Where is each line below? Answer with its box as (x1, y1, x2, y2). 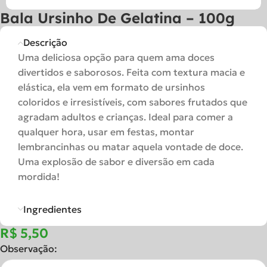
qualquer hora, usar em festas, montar (18, 126, 194, 138)
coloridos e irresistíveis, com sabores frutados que (18, 96, 247, 108)
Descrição (23, 36, 67, 48)
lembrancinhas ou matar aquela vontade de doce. (18, 141, 243, 153)
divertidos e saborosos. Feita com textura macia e (18, 66, 245, 78)
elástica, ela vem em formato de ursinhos (18, 81, 205, 93)
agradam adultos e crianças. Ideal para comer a (18, 111, 233, 123)
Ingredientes (23, 203, 82, 215)
